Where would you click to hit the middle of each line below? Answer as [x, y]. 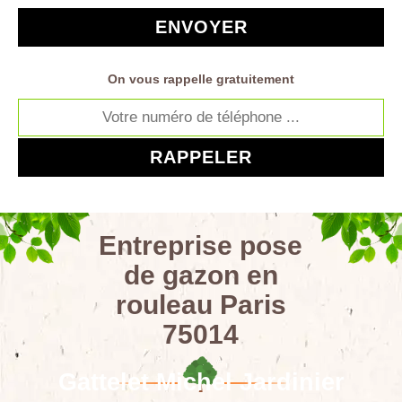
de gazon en [201, 275]
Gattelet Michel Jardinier [201, 382]
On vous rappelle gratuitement [201, 79]
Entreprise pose [201, 245]
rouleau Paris [201, 305]
